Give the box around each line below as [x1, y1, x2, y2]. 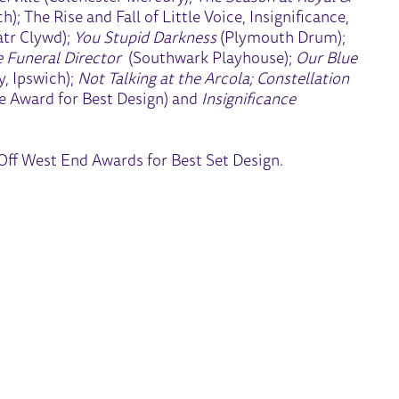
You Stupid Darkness [74, 30, 221, 47]
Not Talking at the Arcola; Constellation [77, 71, 350, 88]
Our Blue [296, 51, 358, 68]
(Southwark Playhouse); [121, 51, 297, 68]
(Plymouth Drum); [220, 30, 346, 47]
